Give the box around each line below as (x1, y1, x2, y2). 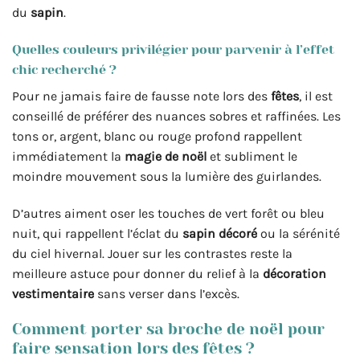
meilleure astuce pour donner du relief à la (12, 265, 263, 281)
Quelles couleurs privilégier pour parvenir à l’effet (12, 41, 334, 57)
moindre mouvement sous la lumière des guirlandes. (12, 168, 321, 184)
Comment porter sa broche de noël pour (12, 320, 325, 339)
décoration (263, 265, 326, 281)
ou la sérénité (257, 225, 340, 241)
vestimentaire (12, 285, 94, 301)
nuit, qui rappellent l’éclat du (12, 225, 182, 241)
